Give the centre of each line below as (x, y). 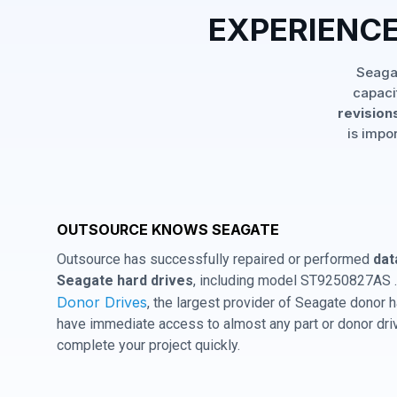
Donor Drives (102, 302)
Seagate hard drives (125, 280)
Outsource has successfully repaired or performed (215, 259)
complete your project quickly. (148, 345)
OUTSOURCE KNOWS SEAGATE (168, 230)
